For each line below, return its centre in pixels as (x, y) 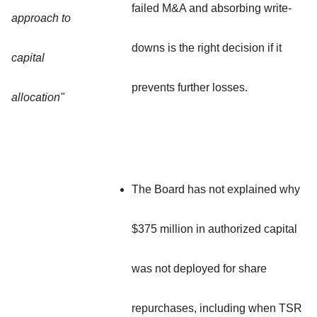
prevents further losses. (190, 87)
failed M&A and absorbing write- (212, 8)
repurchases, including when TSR (217, 308)
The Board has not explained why (216, 189)
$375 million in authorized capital (214, 229)
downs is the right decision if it (207, 47)
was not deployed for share (199, 268)
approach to (41, 18)
